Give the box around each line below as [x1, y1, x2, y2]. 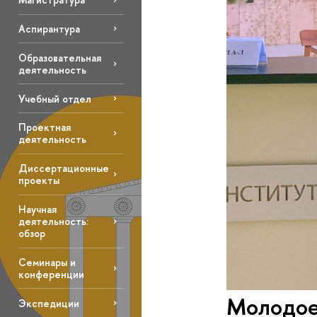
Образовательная [18, 50, 101, 64]
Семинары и [18, 255, 76, 270]
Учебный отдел [18, 91, 91, 105]
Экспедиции [18, 296, 79, 310]
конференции [18, 267, 84, 282]
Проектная [18, 120, 71, 134]
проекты [18, 173, 59, 188]
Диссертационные [18, 161, 109, 175]
